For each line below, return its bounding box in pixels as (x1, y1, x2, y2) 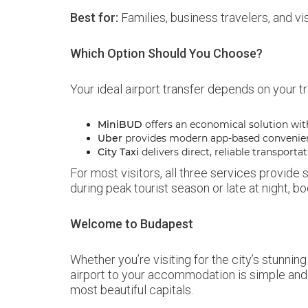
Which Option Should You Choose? (70, 46, 263, 60)
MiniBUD (98, 118, 142, 131)
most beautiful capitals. (70, 283, 193, 297)
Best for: (70, 10, 118, 25)
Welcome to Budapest (70, 217, 193, 231)
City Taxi (98, 146, 139, 158)
